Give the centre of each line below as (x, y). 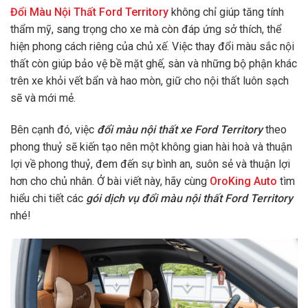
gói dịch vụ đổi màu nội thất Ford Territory (189, 198)
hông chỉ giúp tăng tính (230, 12)
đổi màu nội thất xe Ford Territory (181, 129)
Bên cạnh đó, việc (54, 129)
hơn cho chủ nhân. (54, 181)
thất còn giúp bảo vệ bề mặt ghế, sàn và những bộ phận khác (154, 64)
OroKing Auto (242, 181)
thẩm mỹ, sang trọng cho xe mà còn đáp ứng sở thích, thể (146, 30)
